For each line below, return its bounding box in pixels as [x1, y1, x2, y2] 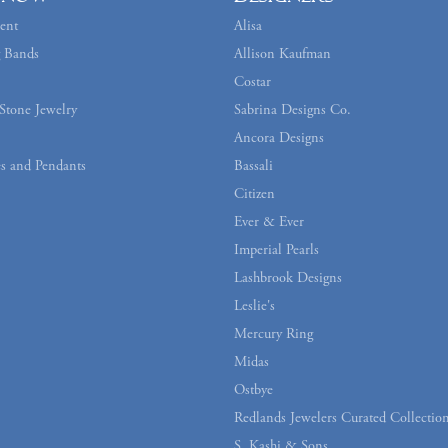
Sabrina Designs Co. [234, 101, 351, 120]
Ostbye [234, 381, 273, 400]
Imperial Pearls [234, 241, 319, 260]
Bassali [234, 157, 273, 176]
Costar [234, 73, 271, 92]
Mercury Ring [234, 325, 313, 344]
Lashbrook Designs [234, 269, 342, 288]
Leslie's [234, 297, 275, 316]
